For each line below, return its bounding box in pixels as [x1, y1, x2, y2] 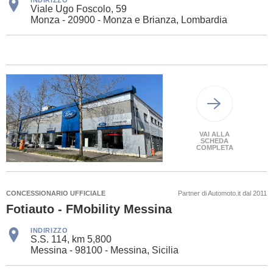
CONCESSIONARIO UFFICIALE [6, 190, 105, 197]
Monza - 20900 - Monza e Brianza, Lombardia [30, 15, 227, 26]
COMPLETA [196, 144, 233, 152]
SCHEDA [200, 137, 229, 145]
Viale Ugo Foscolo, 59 [30, 4, 127, 15]
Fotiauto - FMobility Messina [6, 202, 172, 216]
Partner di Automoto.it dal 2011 [178, 190, 267, 197]
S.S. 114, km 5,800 [30, 234, 112, 245]
